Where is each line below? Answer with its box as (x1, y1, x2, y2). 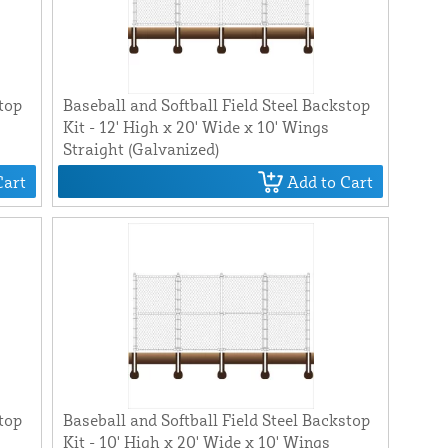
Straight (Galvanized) (62, 139, 219, 160)
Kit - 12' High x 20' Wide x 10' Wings (62, 117, 329, 138)
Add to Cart (287, 171, 374, 192)
